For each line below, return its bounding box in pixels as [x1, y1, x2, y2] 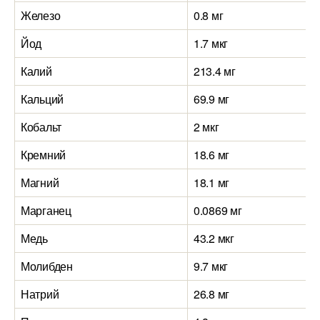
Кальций [21, 91, 64, 107]
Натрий [21, 286, 59, 302]
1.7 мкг [194, 35, 229, 51]
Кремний [21, 146, 66, 163]
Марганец [21, 202, 71, 219]
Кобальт [21, 119, 62, 135]
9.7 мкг [194, 258, 229, 274]
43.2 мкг [194, 230, 234, 246]
